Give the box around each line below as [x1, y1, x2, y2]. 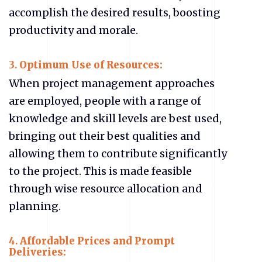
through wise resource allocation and [9, 182, 202, 195]
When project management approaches [9, 77, 215, 90]
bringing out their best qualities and [9, 129, 201, 143]
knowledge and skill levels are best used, [9, 112, 222, 125]
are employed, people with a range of [9, 94, 201, 108]
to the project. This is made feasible [9, 164, 192, 178]
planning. [9, 199, 61, 213]
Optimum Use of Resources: [19, 58, 165, 71]
